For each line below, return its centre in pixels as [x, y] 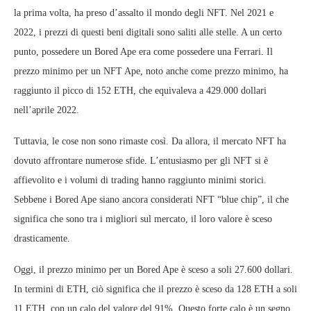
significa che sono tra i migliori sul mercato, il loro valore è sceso [143, 219]
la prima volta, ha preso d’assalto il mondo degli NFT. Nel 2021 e [144, 13]
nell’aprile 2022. [47, 110]
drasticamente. [42, 239]
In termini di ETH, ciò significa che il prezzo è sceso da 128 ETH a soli [155, 289]
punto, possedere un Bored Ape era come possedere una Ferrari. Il [143, 52]
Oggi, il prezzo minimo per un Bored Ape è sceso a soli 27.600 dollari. [153, 270]
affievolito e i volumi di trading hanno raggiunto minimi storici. [140, 180]
